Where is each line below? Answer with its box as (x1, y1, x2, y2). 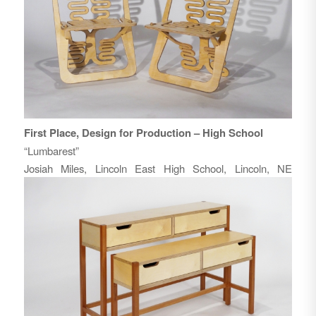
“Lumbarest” (23, 142, 79, 158)
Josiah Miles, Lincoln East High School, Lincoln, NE (23, 160, 293, 176)
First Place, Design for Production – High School (23, 124, 263, 140)
